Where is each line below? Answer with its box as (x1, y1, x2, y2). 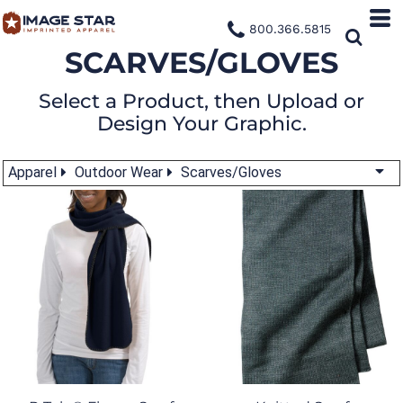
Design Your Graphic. (96, 112, 307, 136)
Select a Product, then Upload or (39, 89, 364, 113)
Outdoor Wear (75, 164, 163, 182)
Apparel (8, 164, 57, 182)
